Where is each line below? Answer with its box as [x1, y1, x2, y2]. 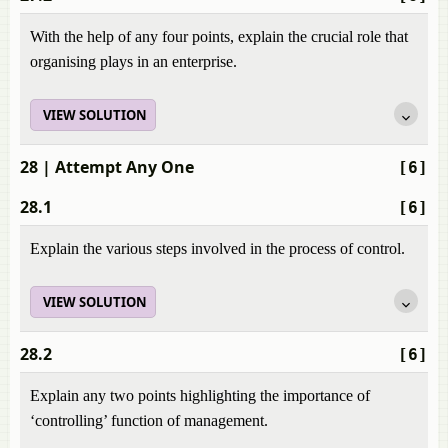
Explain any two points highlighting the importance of [30, 387, 370, 404]
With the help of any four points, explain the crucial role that [30, 28, 408, 45]
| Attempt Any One [38, 156, 194, 178]
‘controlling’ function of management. [30, 412, 268, 429]
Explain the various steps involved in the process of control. [30, 240, 405, 257]
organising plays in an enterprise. [30, 53, 237, 70]
